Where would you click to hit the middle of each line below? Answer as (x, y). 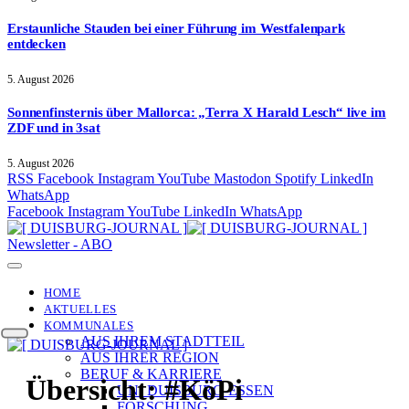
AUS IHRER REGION (150, 358)
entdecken (37, 44)
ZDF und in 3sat (54, 128)
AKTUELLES (80, 309)
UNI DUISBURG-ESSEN (195, 391)
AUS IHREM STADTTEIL (163, 341)
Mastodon (242, 179)
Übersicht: (95, 389)
